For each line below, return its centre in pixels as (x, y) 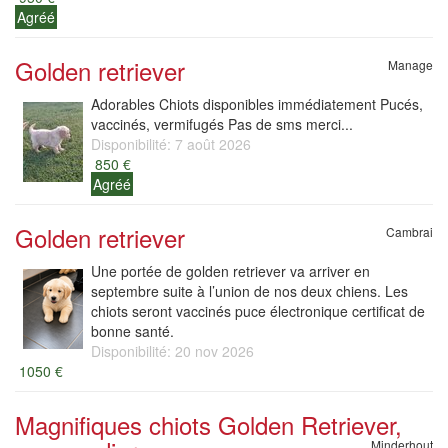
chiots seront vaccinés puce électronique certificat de (258, 311)
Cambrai (409, 231)
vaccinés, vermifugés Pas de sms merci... (222, 124)
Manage (410, 64)
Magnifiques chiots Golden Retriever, (208, 424)
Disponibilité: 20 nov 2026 (172, 351)
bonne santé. (132, 331)
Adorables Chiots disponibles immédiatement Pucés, (257, 104)
